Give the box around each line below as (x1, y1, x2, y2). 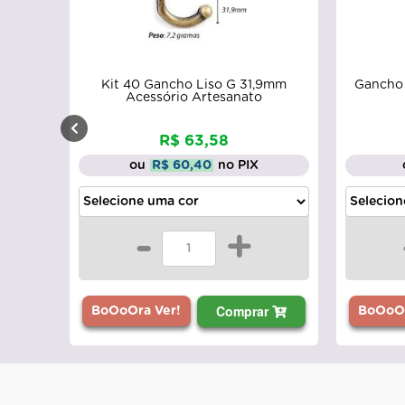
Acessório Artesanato (126, 91, 263, 105)
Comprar (216, 302, 273, 321)
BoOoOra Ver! (91, 305, 182, 318)
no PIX (218, 158, 259, 172)
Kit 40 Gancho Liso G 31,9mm (101, 79, 287, 92)
